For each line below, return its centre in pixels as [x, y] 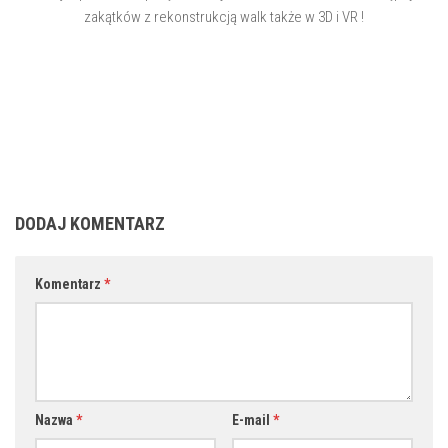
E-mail [252, 420]
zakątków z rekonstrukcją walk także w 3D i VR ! [224, 17]
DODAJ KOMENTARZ [90, 224]
